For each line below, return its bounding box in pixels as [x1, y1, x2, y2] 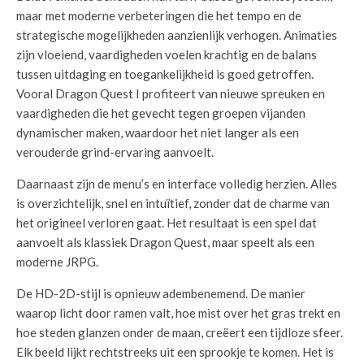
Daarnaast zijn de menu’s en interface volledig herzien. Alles [16, 176, 337, 191]
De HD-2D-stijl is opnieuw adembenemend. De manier [16, 286, 305, 301]
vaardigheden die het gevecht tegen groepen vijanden [16, 106, 305, 120]
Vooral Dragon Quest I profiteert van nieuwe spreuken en [16, 86, 325, 101]
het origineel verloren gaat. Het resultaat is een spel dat [16, 215, 317, 230]
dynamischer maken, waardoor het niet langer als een [16, 125, 299, 140]
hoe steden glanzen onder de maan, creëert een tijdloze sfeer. [16, 325, 343, 340]
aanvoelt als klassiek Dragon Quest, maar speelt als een [16, 235, 314, 249]
